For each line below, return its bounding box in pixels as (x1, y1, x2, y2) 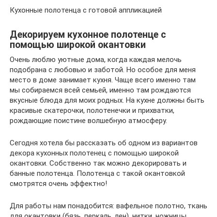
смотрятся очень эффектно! (10, 179, 107, 188)
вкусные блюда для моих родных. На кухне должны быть (10, 96, 204, 105)
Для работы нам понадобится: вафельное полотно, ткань (10, 201, 207, 210)
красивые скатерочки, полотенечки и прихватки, (10, 106, 174, 115)
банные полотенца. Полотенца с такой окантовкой (10, 169, 185, 178)
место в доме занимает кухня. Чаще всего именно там (10, 76, 196, 84)
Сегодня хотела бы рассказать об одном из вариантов (10, 139, 198, 147)
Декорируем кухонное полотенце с (10, 29, 166, 41)
